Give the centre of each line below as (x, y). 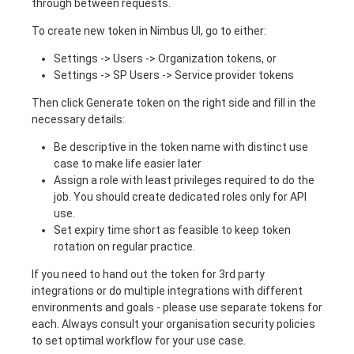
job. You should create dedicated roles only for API (180, 197)
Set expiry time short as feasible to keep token (172, 230)
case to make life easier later (128, 164)
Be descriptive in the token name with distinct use (181, 147)
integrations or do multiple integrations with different (167, 291)
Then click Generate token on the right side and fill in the (174, 103)
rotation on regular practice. (124, 247)
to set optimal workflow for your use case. (139, 341)
